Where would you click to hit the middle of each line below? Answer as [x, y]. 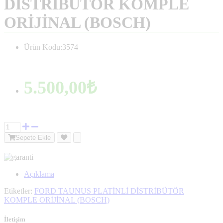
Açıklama [39, 174]
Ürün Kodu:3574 [51, 47]
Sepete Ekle [33, 137]
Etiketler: [19, 191]
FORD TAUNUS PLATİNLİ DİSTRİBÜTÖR [109, 191]
